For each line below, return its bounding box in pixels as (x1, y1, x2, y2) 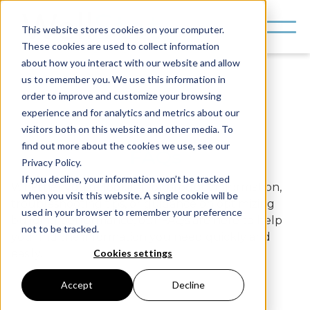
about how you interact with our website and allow (21, 56, 240, 69)
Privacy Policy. (21, 156, 82, 168)
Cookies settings (93, 246, 172, 259)
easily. (11, 247, 42, 260)
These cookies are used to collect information (21, 39, 219, 52)
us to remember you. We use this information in (21, 73, 226, 85)
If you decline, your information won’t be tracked (21, 172, 230, 185)
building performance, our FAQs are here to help (11, 214, 282, 227)
